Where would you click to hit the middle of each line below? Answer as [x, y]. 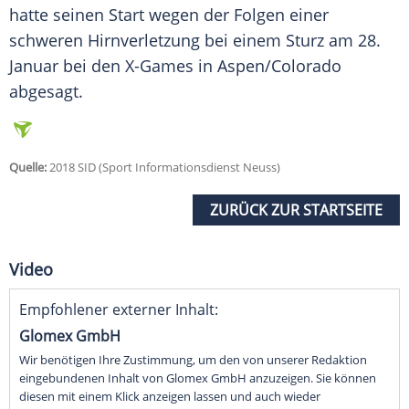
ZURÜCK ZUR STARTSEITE [296, 210]
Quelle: [28, 168]
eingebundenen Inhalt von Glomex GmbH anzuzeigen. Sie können [198, 378]
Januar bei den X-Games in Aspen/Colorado [175, 66]
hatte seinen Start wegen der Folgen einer [169, 15]
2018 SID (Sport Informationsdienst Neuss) [163, 168]
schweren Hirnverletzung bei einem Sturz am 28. [195, 41]
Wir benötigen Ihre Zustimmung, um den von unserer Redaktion [193, 360]
